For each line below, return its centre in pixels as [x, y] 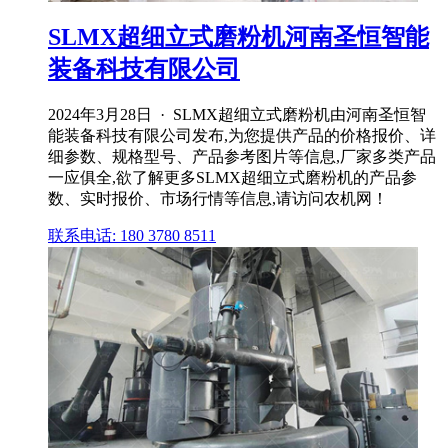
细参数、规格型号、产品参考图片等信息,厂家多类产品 [242, 157]
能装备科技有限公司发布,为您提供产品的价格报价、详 [242, 136]
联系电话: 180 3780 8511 [132, 236]
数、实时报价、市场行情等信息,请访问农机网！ [218, 199]
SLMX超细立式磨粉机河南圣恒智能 [238, 37]
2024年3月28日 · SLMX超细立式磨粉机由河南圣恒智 [237, 115]
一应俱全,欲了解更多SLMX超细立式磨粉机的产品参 [232, 178]
